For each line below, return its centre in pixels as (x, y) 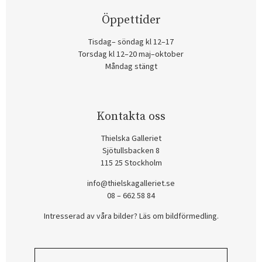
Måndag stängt (131, 66)
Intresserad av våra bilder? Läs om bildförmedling (130, 216)
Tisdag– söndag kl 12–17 (131, 42)
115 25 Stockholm (131, 163)
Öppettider (131, 20)
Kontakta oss (131, 117)
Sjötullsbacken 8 (131, 151)
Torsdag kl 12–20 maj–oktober (131, 54)
